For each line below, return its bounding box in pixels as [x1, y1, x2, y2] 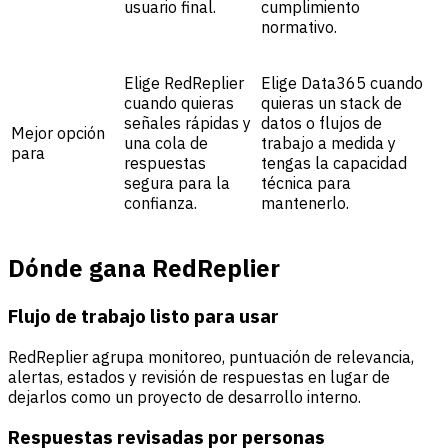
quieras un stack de [261, 93, 402, 114]
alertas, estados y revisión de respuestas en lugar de [8, 366, 390, 387]
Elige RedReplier [124, 73, 244, 94]
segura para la [124, 173, 230, 194]
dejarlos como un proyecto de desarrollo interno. [8, 386, 361, 407]
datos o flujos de [261, 113, 382, 134]
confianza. [124, 193, 197, 214]
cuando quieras [124, 93, 234, 114]
